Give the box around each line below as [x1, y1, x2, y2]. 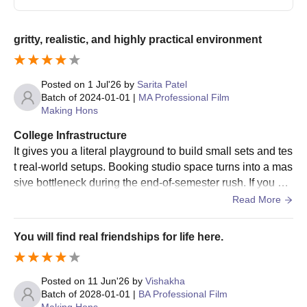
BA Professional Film [138, 288, 228, 300]
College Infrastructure [14, 129, 127, 141]
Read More [232, 193, 284, 205]
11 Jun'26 [88, 275, 130, 287]
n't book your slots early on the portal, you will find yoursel [14, 192, 292, 204]
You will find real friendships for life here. [14, 230, 223, 243]
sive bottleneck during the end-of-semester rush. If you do [14, 176, 290, 188]
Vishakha [145, 275, 185, 287]
